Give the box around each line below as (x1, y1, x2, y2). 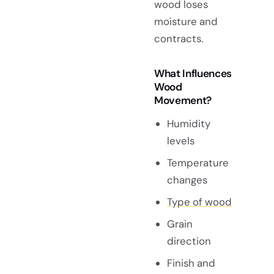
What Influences (154, 67, 232, 81)
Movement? (154, 94, 212, 108)
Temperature (166, 155, 229, 169)
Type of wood (166, 194, 232, 209)
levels (166, 133, 194, 147)
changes (166, 172, 207, 187)
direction (166, 234, 211, 248)
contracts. (154, 32, 203, 46)
